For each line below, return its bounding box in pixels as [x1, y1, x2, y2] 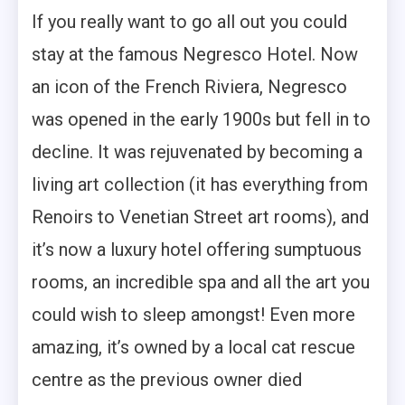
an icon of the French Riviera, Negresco [32, 76, 347, 99]
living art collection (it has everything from [32, 174, 368, 196]
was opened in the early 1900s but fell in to [32, 108, 371, 131]
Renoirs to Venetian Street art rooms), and [32, 206, 369, 229]
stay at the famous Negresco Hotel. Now [32, 43, 358, 66]
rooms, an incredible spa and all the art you [32, 271, 370, 294]
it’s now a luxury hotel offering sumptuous [32, 239, 362, 261]
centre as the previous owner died [32, 369, 302, 391]
